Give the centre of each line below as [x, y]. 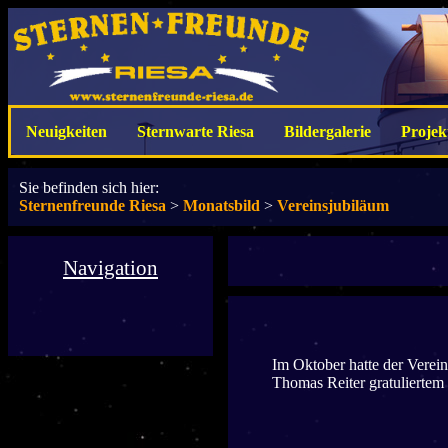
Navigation [110, 267]
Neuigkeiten [66, 131]
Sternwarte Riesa [195, 131]
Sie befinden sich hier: [89, 187]
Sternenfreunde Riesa [92, 205]
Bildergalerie [327, 131]
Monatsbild [221, 205]
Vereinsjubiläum [333, 205]
